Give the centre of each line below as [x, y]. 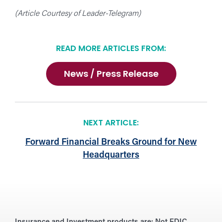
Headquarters [111, 155]
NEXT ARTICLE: [111, 123]
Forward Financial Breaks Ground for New [111, 142]
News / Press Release [111, 74]
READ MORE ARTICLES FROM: [111, 49]
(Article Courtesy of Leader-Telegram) [78, 14]
